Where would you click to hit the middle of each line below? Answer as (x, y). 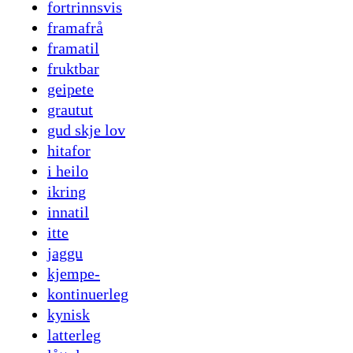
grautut (70, 110)
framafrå (75, 28)
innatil (68, 212)
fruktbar (73, 69)
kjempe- (74, 274)
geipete (71, 89)
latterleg (74, 335)
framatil (73, 48)
